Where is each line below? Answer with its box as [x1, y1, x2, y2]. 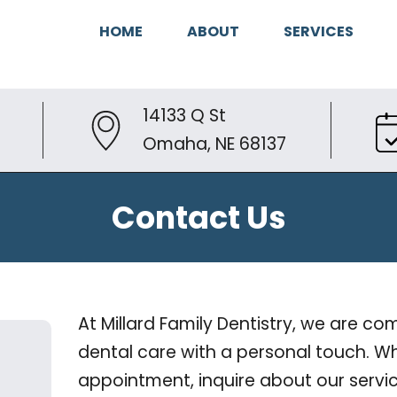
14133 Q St [142, 104, 226, 128]
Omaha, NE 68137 [142, 132, 286, 157]
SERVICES [283, 21, 354, 42]
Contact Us [111, 196, 286, 240]
